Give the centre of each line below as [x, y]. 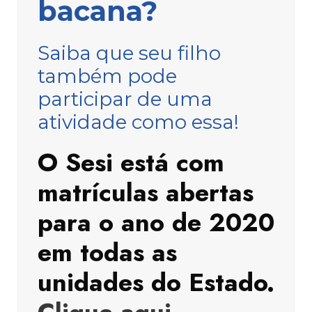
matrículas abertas [146, 192]
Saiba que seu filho [129, 53]
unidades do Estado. [156, 282]
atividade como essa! [138, 122]
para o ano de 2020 [156, 222]
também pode [107, 76]
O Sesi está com [131, 162]
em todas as [107, 252]
